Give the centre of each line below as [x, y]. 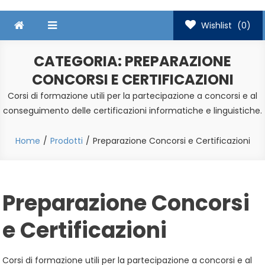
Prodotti [66, 141]
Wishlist [216, 26]
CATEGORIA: [79, 62]
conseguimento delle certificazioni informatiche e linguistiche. [132, 111]
